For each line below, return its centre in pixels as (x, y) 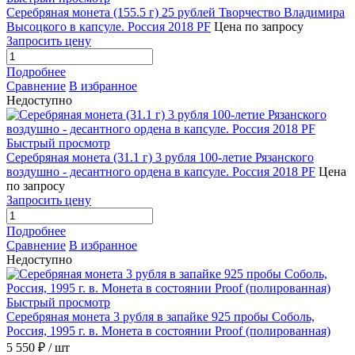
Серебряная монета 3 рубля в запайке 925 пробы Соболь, (160, 317)
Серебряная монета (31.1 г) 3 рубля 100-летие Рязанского (160, 158)
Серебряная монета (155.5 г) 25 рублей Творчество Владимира (176, 13)
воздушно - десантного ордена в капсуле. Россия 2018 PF (161, 172)
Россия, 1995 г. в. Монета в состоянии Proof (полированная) (168, 331)
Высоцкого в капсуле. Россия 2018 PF (109, 27)
